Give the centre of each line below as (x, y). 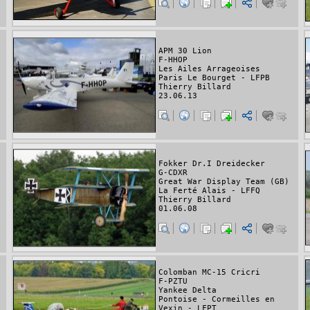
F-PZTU (173, 281)
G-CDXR (173, 173)
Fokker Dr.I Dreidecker (212, 164)
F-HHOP (173, 60)
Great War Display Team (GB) (224, 182)
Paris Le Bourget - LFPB (214, 78)
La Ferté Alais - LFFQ (209, 191)
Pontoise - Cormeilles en (217, 299)
